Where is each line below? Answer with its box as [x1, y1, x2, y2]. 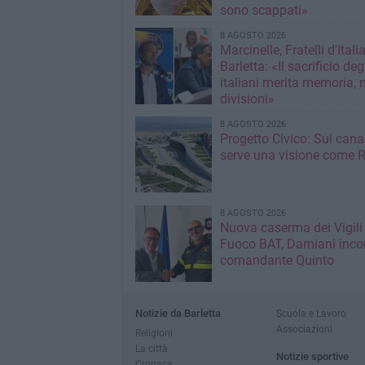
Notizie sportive [275, 350, 349, 363]
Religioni [134, 327, 173, 339]
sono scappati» [219, 2, 308, 18]
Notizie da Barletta [134, 307, 221, 319]
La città [134, 342, 168, 354]
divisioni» [219, 91, 275, 107]
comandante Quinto [219, 253, 334, 268]
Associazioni [275, 323, 332, 335]
